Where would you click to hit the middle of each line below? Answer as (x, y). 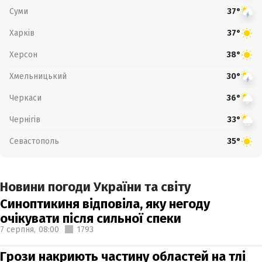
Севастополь (34, 141)
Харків (22, 33)
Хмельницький (38, 76)
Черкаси (25, 98)
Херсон (23, 54)
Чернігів (25, 119)
